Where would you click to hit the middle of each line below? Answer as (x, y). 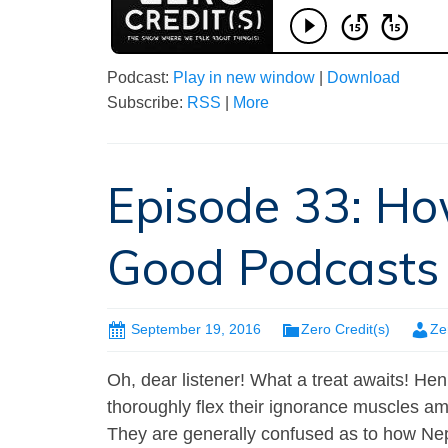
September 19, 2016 (196, 329)
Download (363, 78)
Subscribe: (147, 103)
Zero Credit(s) (345, 329)
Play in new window (244, 78)
